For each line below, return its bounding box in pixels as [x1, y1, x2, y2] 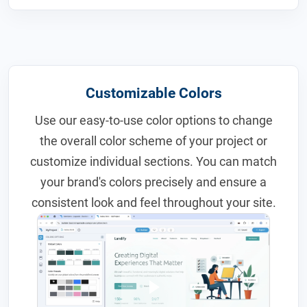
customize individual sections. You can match [30, 154, 277, 169]
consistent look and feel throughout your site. [31, 195, 276, 210]
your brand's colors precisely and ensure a [40, 175, 267, 190]
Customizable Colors [85, 85, 222, 102]
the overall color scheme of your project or [40, 134, 267, 149]
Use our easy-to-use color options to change [34, 113, 273, 128]
